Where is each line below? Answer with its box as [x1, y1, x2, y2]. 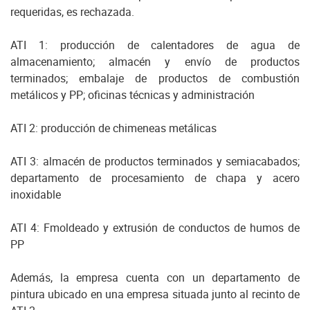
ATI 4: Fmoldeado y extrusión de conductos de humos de [10, 220, 300, 236]
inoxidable [10, 187, 61, 203]
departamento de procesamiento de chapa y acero [10, 170, 300, 186]
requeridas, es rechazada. [10, 4, 134, 20]
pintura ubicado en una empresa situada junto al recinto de [10, 286, 300, 302]
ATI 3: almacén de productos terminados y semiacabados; [10, 154, 300, 170]
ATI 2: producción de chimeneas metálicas [10, 120, 217, 136]
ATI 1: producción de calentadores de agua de [10, 37, 300, 53]
